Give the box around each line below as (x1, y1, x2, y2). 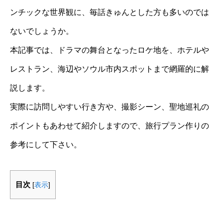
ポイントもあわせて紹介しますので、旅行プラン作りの (10, 121, 209, 130)
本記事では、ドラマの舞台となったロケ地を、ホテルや (10, 46, 209, 54)
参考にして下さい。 (10, 140, 82, 149)
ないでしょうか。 (10, 27, 74, 35)
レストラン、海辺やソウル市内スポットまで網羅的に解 (10, 65, 209, 73)
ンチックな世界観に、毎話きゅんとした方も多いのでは (10, 8, 209, 16)
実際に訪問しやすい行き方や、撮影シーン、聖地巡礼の (10, 103, 209, 111)
